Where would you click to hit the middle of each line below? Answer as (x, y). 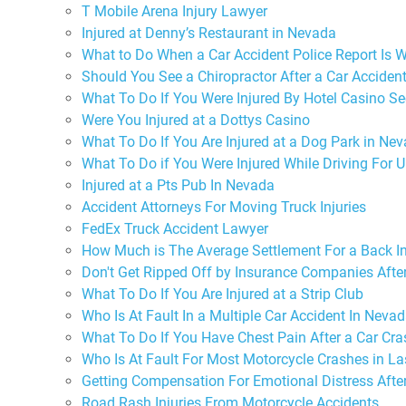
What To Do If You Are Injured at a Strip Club (222, 294)
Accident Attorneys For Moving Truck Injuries (224, 207)
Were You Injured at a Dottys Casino (196, 120)
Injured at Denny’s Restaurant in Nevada (209, 33)
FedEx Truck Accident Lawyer (175, 228)
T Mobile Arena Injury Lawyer (174, 11)
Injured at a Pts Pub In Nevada (178, 185)
